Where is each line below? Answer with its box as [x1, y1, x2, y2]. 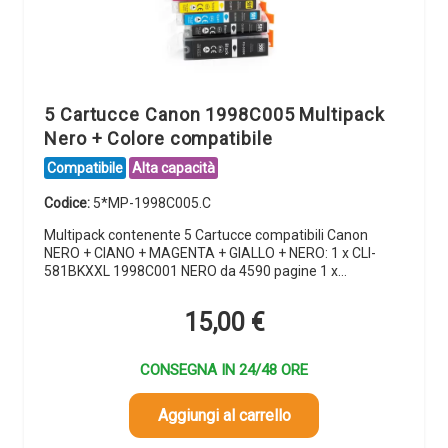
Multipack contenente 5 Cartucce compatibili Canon [44, 227, 368, 244]
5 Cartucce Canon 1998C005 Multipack [44, 103, 385, 125]
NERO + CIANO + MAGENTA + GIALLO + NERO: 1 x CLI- [44, 245, 376, 262]
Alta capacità [132, 159, 215, 176]
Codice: [44, 195, 93, 212]
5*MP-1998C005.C [93, 195, 211, 212]
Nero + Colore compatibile [44, 127, 273, 149]
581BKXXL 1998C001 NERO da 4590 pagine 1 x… [44, 263, 347, 280]
